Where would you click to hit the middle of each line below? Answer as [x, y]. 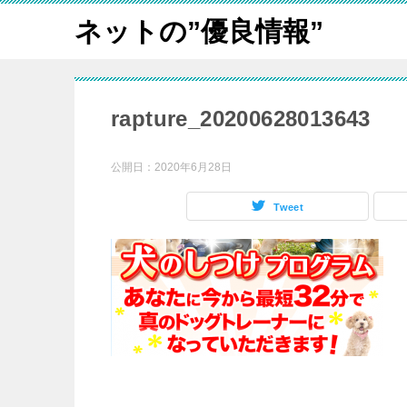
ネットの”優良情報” [199, 31]
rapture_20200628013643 [241, 119]
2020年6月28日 [193, 167]
